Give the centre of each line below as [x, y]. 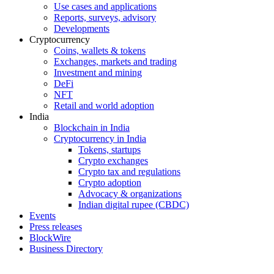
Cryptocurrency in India [100, 138]
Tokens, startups [109, 149]
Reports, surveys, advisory [105, 17]
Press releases [56, 226]
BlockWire [50, 237]
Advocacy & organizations [130, 193]
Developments [82, 28]
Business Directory [66, 248]
